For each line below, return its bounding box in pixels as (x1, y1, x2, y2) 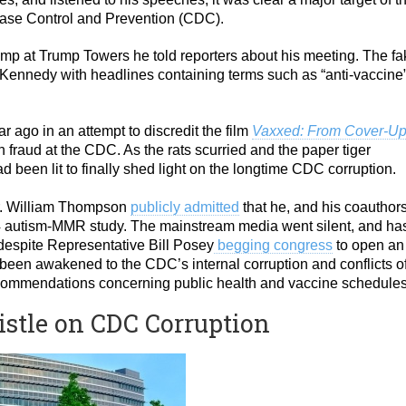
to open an (333, 237, 404, 253)
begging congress (214, 237, 333, 253)
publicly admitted (130, 199, 239, 215)
